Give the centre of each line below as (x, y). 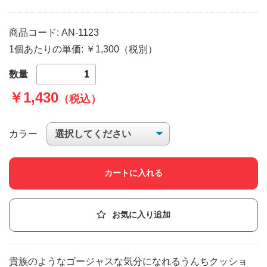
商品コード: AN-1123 (54, 32)
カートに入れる (133, 173)
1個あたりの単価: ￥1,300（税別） (83, 49)
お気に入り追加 (141, 215)
